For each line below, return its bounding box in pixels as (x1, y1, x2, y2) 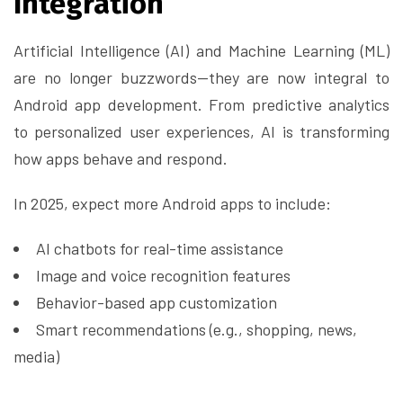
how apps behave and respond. (13, 148, 228, 169)
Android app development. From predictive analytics (13, 94, 390, 115)
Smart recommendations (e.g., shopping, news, (36, 319, 357, 340)
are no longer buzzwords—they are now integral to (13, 67, 390, 88)
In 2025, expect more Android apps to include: (13, 193, 331, 214)
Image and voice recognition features (36, 265, 291, 286)
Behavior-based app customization (36, 292, 277, 313)
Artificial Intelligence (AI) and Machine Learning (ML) (13, 40, 390, 61)
